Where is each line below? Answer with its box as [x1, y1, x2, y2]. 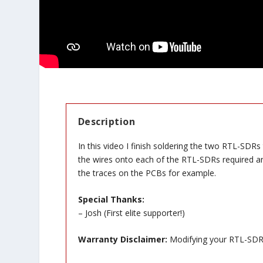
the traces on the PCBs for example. [77, 167, 216, 178]
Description [77, 114, 136, 128]
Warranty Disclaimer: [77, 234, 167, 245]
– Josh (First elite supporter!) [77, 207, 185, 219]
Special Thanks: [77, 194, 144, 205]
